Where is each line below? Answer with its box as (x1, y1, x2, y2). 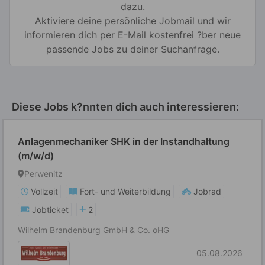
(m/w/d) (18, 150, 54, 161)
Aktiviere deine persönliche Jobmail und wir (34, 15, 231, 27)
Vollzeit (31, 186, 58, 196)
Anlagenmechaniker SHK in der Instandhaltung (18, 135, 230, 147)
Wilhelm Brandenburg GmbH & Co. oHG (18, 225, 169, 235)
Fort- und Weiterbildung (80, 186, 171, 196)
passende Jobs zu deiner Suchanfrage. (46, 43, 219, 55)
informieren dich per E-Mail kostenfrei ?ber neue (24, 29, 241, 41)
